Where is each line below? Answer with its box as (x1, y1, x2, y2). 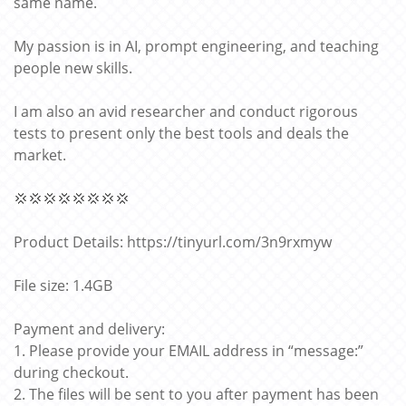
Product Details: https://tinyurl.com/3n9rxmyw (14, 232, 332, 252)
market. (14, 145, 66, 165)
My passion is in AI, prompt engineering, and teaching (14, 36, 379, 56)
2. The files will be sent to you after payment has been (14, 384, 379, 404)
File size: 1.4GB (14, 275, 112, 295)
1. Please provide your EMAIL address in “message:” (14, 341, 363, 361)
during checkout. (14, 362, 129, 382)
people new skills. (14, 58, 132, 78)
